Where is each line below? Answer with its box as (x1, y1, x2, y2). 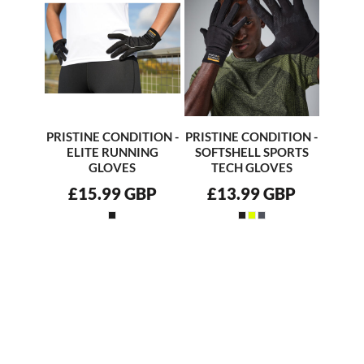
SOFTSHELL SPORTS (194, 144, 309, 159)
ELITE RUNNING (66, 144, 158, 159)
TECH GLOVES (210, 159, 292, 175)
